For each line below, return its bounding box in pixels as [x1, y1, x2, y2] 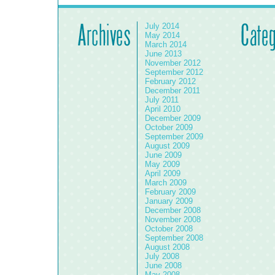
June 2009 [145, 150, 182, 160]
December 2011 [145, 86, 200, 96]
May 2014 [145, 31, 180, 41]
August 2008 [145, 242, 190, 252]
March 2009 [145, 178, 187, 188]
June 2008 [145, 261, 182, 271]
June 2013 [145, 49, 182, 59]
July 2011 [145, 95, 179, 105]
